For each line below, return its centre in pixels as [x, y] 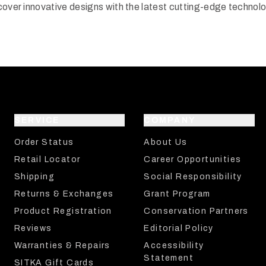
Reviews [33, 228]
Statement [169, 258]
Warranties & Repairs [62, 246]
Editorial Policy [179, 228]
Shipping [34, 177]
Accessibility [174, 246]
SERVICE [37, 120]
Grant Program [177, 194]
